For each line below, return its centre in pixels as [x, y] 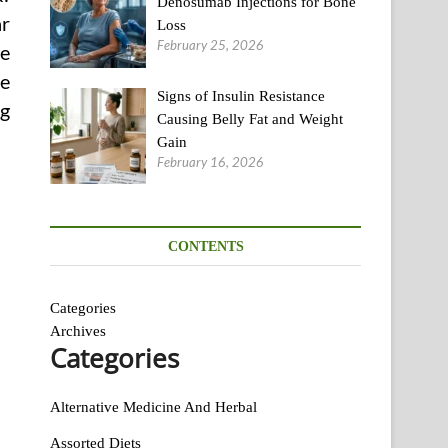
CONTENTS [205, 246]
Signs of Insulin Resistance [241, 95]
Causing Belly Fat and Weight [250, 118]
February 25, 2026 [211, 45]
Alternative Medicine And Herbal [153, 406]
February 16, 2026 [211, 161]
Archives [78, 330]
